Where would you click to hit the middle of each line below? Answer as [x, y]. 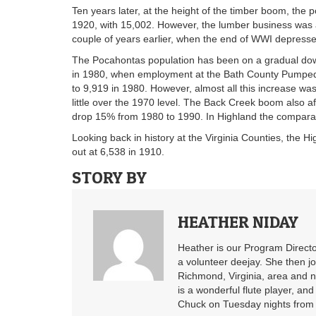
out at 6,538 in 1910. [118, 151]
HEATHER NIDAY [238, 221]
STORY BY [109, 177]
